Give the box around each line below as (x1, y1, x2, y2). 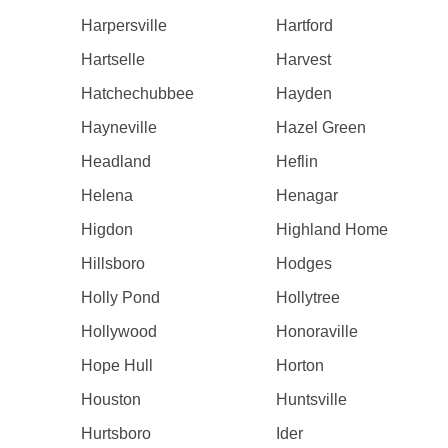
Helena (80, 187, 133, 204)
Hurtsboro (80, 425, 151, 442)
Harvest (276, 51, 332, 68)
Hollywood (80, 323, 157, 340)
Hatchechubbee (80, 85, 194, 102)
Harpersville (80, 17, 167, 34)
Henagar (276, 187, 339, 204)
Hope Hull (80, 357, 153, 374)
